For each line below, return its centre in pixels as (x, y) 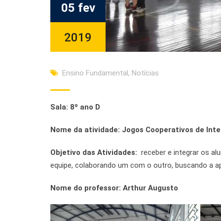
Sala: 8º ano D (75, 107)
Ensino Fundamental (95, 73)
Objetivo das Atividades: (96, 152)
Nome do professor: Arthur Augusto (114, 188)
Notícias (145, 73)
